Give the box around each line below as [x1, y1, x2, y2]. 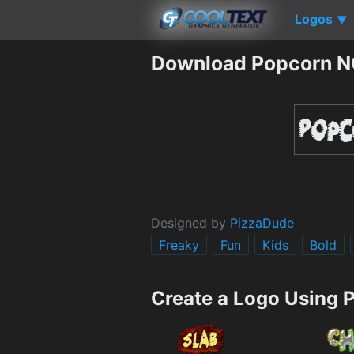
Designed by [151, 214, 230, 231]
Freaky [159, 236, 199, 253]
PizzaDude [230, 214, 294, 231]
